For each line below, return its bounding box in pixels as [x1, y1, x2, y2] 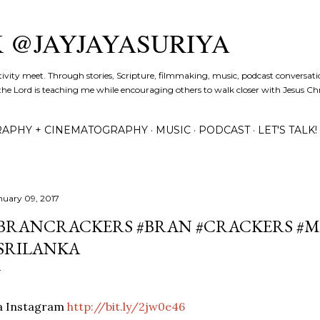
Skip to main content [101, 9, 219, 27]
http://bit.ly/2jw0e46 [67, 299, 185, 314]
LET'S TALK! [258, 124, 317, 136]
